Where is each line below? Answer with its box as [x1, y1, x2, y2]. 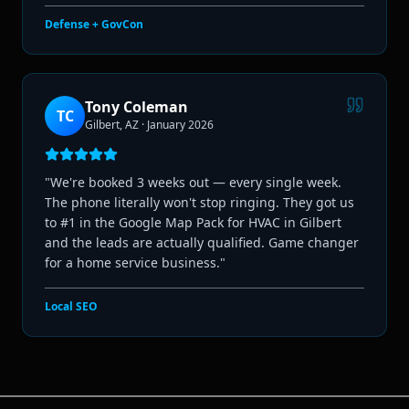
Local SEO [45, 298, 98, 314]
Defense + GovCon [45, 16, 143, 32]
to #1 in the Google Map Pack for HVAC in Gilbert [45, 213, 341, 231]
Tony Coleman [85, 96, 188, 117]
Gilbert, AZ [85, 116, 139, 132]
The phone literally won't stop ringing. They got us [45, 193, 354, 211]
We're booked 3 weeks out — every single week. [50, 173, 341, 191]
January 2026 [147, 116, 214, 132]
